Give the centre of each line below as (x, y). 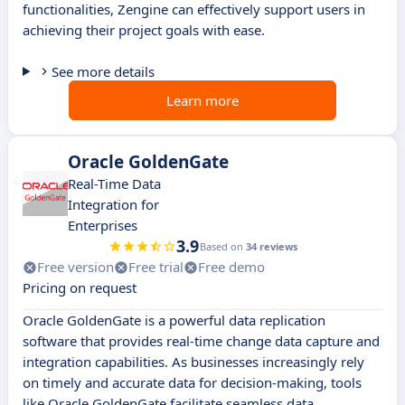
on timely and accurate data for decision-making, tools (192, 383)
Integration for (113, 205)
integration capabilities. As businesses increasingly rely (193, 362)
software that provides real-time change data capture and (201, 341)
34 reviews (271, 247)
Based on (222, 247)
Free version (75, 267)
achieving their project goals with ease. (144, 30)
